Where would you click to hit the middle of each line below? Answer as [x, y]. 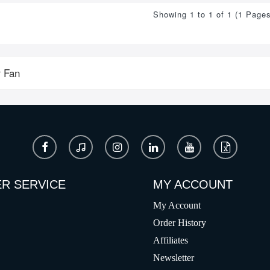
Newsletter [174, 258]
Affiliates [171, 240]
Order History [180, 223]
